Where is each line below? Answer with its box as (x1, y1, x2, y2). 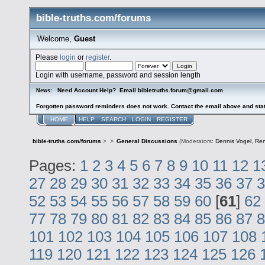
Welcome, (37, 34, 74, 43)
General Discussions (116, 138, 177, 145)
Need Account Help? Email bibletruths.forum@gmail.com (57, 86, 229, 93)
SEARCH (101, 115, 126, 122)
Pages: (29, 157, 80, 174)
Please (35, 53, 60, 61)
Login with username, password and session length (35, 70, 201, 79)
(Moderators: (177, 138, 215, 145)
